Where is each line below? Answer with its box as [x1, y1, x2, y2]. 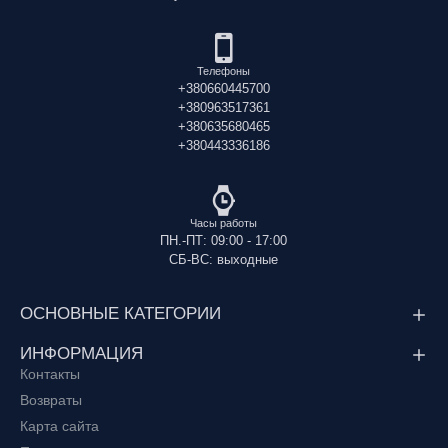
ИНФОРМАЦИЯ [20, 343, 143, 363]
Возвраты [20, 391, 82, 408]
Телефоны [197, 64, 251, 77]
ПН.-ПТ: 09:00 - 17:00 [160, 232, 288, 248]
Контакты [20, 365, 80, 382]
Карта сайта [20, 417, 99, 434]
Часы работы [190, 216, 258, 229]
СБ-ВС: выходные [169, 251, 279, 267]
